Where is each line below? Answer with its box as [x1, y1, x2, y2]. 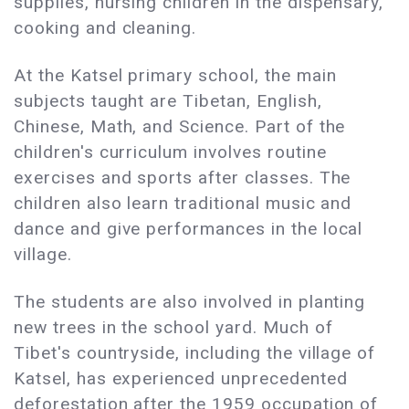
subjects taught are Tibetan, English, [14, 90, 322, 112]
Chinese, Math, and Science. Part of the [14, 116, 346, 138]
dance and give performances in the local [14, 218, 363, 240]
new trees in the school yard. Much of [14, 317, 333, 339]
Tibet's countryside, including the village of [14, 342, 376, 364]
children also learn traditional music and [14, 193, 352, 215]
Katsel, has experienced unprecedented [14, 368, 348, 390]
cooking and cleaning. [14, 17, 197, 39]
